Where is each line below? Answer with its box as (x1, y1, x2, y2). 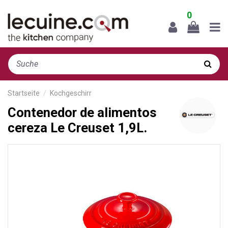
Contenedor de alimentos (8, 104, 157, 120)
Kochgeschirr (50, 89, 92, 97)
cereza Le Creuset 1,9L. (8, 120, 147, 135)
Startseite (8, 89, 40, 97)
